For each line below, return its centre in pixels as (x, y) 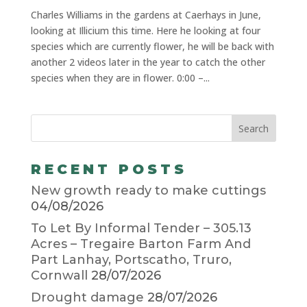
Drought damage (87, 297)
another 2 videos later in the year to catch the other (148, 62)
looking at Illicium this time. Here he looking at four (145, 30)
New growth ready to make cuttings (148, 190)
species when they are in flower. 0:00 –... (120, 77)
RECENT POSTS (109, 169)
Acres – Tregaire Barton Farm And (140, 244)
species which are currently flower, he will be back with (152, 46)
